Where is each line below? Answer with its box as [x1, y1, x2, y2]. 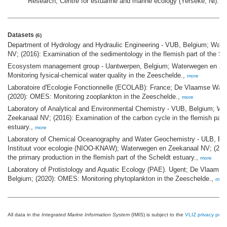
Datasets [8, 31, 35, 39]
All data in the [8, 212, 42, 218]
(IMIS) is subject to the [130, 212, 185, 218]
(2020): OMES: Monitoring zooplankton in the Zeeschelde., [8, 93, 182, 101]
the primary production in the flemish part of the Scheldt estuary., [8, 154, 200, 162]
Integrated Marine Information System [42, 212, 130, 218]
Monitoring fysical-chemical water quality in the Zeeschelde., [8, 71, 187, 80]
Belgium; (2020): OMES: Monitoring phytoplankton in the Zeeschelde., [8, 175, 215, 183]
